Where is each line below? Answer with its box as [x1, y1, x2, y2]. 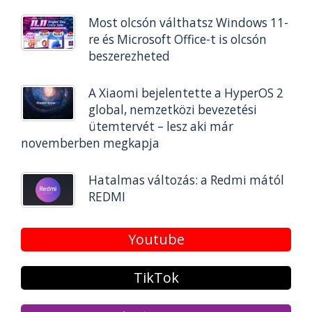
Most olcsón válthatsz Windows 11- [88, 15, 288, 31]
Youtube [127, 230, 185, 249]
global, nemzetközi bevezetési [88, 102, 257, 118]
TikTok [133, 268, 179, 288]
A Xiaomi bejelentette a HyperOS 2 [88, 85, 283, 102]
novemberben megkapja [21, 135, 159, 152]
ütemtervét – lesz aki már [88, 118, 233, 135]
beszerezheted [88, 48, 170, 65]
